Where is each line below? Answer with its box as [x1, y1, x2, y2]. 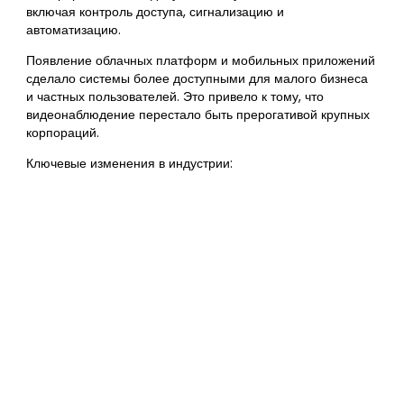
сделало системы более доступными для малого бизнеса [26, 70, 369, 88]
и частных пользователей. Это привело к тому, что [26, 88, 325, 106]
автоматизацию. [26, 22, 122, 40]
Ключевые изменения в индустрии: [26, 154, 234, 172]
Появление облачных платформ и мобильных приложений [26, 52, 376, 70]
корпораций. [26, 124, 100, 142]
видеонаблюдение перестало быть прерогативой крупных [26, 106, 371, 124]
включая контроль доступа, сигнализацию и [26, 4, 285, 22]
